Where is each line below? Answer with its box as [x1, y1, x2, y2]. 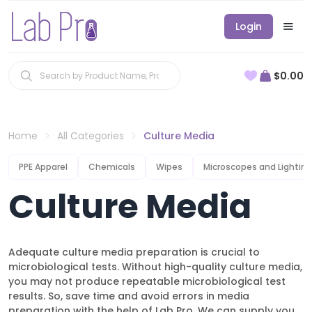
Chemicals [88, 161, 135, 173]
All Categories [57, 129, 124, 143]
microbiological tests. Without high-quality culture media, [8, 260, 302, 274]
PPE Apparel [19, 161, 68, 173]
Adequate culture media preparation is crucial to [8, 245, 260, 259]
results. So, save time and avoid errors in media [8, 289, 249, 303]
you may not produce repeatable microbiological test [8, 274, 286, 288]
